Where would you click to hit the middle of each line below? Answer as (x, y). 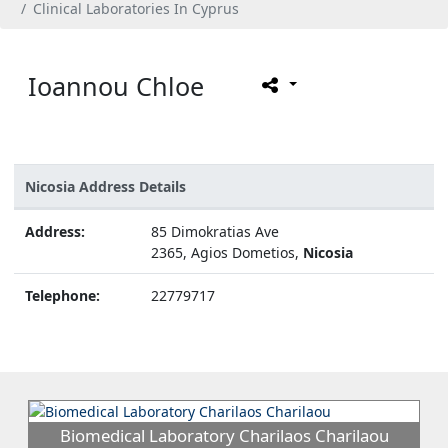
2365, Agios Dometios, (226, 252)
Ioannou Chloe (116, 86)
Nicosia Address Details (105, 186)
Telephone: (62, 295)
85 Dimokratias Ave (214, 231)
